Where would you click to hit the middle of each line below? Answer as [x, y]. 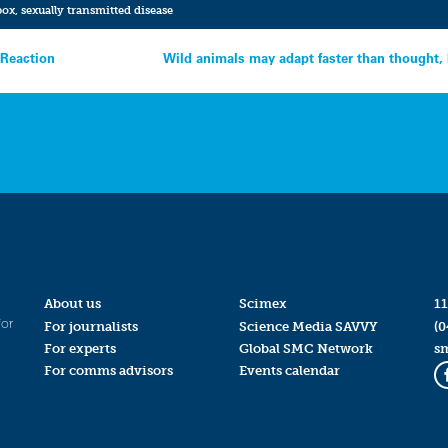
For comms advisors [108, 370]
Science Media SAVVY [308, 326]
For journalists [90, 326]
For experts [79, 348]
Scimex [262, 304]
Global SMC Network [305, 348]
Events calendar [289, 370]
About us [72, 304]
